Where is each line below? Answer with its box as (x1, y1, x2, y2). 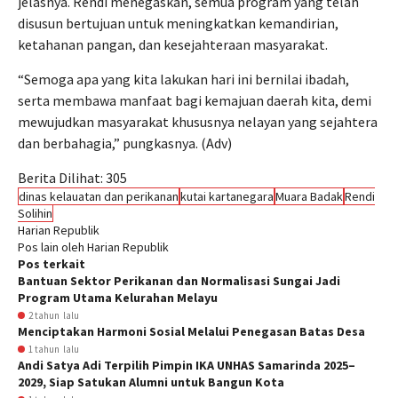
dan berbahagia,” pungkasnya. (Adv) (18, 134, 232, 152)
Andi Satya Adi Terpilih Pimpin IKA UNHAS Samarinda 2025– (18, 357, 355, 373)
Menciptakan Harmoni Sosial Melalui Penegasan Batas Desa (18, 323, 365, 339)
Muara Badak (275, 188, 343, 204)
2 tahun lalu (28, 309, 79, 322)
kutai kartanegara (180, 188, 274, 204)
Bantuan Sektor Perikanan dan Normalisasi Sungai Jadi (18, 273, 340, 289)
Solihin (18, 205, 52, 221)
